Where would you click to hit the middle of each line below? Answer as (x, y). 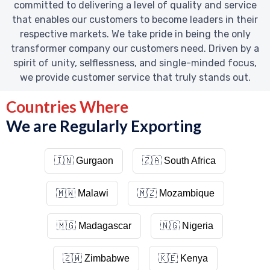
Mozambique (187, 193)
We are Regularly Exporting (104, 126)
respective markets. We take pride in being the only (135, 34)
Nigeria (198, 226)
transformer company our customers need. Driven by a (135, 48)
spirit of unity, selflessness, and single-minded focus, (135, 63)
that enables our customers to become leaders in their (135, 19)
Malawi (93, 193)
